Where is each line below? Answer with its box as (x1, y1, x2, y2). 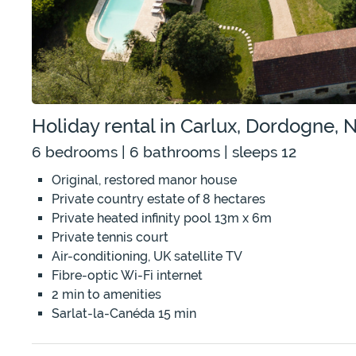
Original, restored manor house (52, 172, 237, 188)
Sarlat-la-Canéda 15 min (52, 306, 196, 322)
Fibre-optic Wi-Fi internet (52, 268, 203, 284)
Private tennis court (52, 230, 168, 246)
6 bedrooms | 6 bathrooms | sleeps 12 (32, 143, 296, 161)
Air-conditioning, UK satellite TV (52, 249, 242, 265)
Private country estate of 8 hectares (52, 192, 265, 207)
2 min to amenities (52, 287, 161, 303)
